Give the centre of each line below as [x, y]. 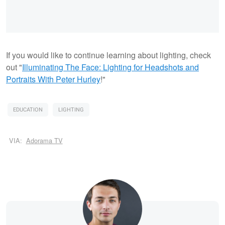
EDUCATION [28, 109]
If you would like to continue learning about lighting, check [108, 55]
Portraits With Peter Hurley [53, 79]
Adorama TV [44, 141]
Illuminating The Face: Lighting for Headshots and [110, 67]
